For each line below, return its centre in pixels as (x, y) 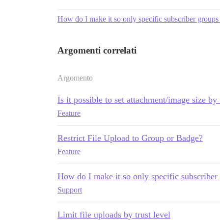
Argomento (75, 78)
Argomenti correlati (97, 51)
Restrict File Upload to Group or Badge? (130, 138)
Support (70, 190)
